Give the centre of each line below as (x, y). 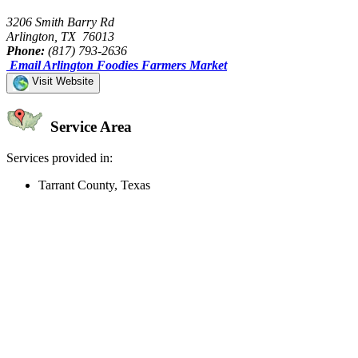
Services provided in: (60, 158)
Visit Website (61, 81)
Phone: (26, 50)
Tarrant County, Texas (94, 185)
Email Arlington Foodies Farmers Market (118, 65)
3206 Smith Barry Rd (60, 22)
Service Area (89, 127)
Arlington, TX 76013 (60, 36)
